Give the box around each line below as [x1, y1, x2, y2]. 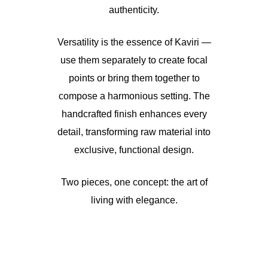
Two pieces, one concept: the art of [60, 177, 208, 187]
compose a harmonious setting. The [58, 91, 210, 101]
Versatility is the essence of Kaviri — [57, 37, 211, 47]
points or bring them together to [68, 73, 200, 83]
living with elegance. [90, 195, 178, 205]
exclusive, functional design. [74, 145, 194, 155]
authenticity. [109, 5, 159, 15]
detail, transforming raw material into [57, 127, 211, 137]
